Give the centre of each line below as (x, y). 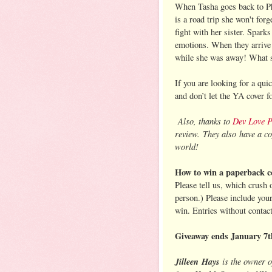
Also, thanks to (204, 121)
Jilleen (187, 261)
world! (187, 146)
